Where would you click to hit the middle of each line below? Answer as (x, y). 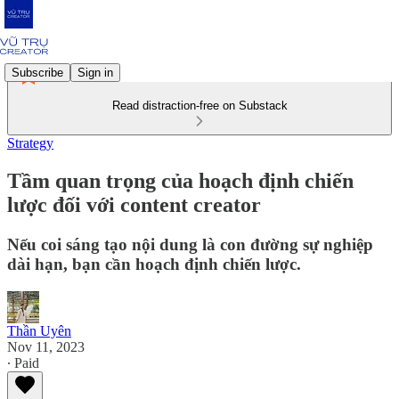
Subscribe (37, 72)
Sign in (95, 72)
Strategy (30, 143)
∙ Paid (23, 362)
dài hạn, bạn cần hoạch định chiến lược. (154, 264)
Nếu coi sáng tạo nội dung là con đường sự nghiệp (190, 244)
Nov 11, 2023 (46, 346)
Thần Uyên (39, 330)
